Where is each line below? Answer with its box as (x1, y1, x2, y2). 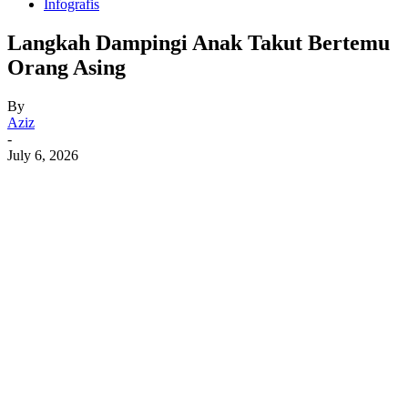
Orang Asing (7, 55, 126, 79)
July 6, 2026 (7, 147, 78, 163)
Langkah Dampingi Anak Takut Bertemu (7, 30, 390, 55)
